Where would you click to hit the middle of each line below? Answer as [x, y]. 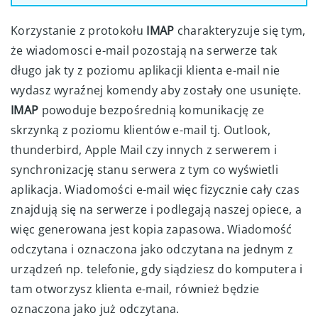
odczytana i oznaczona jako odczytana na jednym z [152, 249]
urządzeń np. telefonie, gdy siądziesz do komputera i [157, 269]
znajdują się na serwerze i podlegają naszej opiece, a [156, 209]
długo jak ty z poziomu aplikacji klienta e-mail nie [146, 70]
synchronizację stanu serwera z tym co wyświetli [145, 169]
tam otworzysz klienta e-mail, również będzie [135, 289]
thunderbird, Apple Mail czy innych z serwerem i [144, 149]
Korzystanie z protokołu [77, 30]
